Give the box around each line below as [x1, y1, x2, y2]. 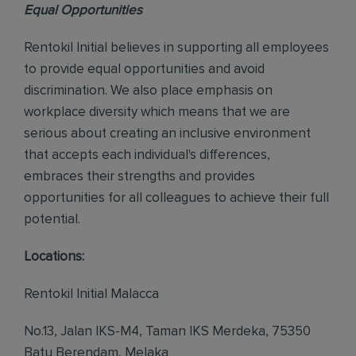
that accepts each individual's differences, [24, 149, 270, 162]
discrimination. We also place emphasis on [24, 84, 273, 98]
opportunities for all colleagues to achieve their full [24, 192, 329, 205]
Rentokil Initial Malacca [24, 288, 159, 301]
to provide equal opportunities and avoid [24, 63, 265, 76]
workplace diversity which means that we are [24, 106, 290, 119]
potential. [24, 213, 80, 226]
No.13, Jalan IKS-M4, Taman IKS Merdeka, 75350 [24, 325, 311, 339]
